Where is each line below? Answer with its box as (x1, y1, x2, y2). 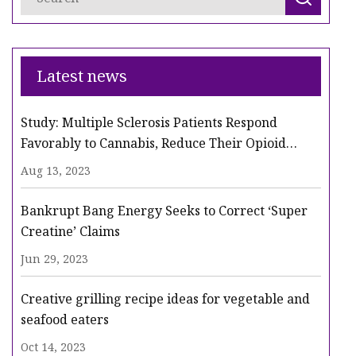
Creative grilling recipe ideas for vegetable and (21, 290, 310, 308)
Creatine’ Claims (21, 222, 120, 241)
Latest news (37, 65, 127, 87)
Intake (21, 155, 60, 173)
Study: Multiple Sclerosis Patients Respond (21, 114, 277, 132)
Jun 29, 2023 (21, 251, 88, 267)
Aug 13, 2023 (21, 163, 91, 179)
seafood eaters (21, 311, 109, 329)
